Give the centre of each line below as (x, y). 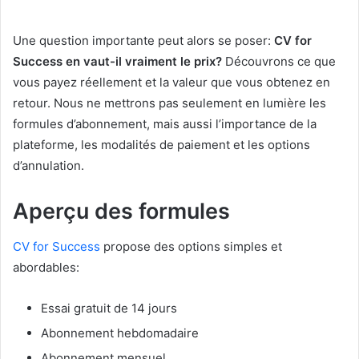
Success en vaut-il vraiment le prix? (117, 61)
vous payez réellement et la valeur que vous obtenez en (171, 82)
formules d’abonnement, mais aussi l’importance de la (165, 123)
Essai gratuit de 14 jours (109, 309)
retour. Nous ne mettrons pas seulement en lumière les (169, 103)
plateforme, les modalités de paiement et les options (161, 144)
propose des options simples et (191, 247)
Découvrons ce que (279, 61)
